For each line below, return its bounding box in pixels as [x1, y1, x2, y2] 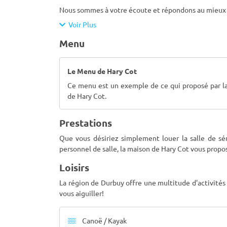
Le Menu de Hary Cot [67, 66, 137, 75]
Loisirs [59, 161, 89, 174]
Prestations [59, 117, 112, 129]
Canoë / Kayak [80, 215, 127, 225]
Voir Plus [65, 20, 96, 29]
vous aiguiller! [59, 188, 104, 198]
